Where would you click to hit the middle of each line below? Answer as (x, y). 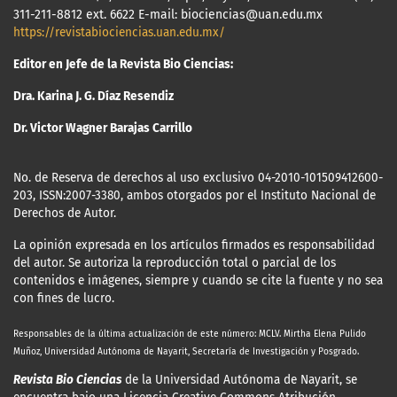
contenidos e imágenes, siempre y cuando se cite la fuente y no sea (198, 281)
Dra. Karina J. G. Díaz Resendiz (93, 97)
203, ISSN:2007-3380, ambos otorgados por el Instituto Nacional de (195, 196)
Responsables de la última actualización (100, 333)
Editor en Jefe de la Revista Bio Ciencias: (123, 65)
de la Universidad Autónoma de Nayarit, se (239, 380)
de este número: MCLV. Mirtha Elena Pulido (276, 333)
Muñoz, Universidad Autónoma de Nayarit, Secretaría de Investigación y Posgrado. (186, 351)
